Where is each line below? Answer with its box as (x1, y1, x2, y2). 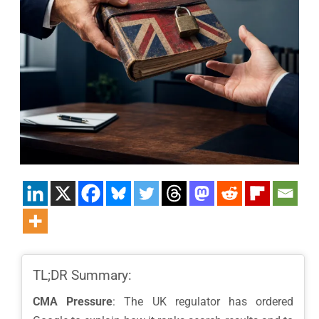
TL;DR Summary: (33, 267, 132, 284)
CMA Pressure (33, 295, 113, 309)
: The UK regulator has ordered (113, 295, 294, 309)
